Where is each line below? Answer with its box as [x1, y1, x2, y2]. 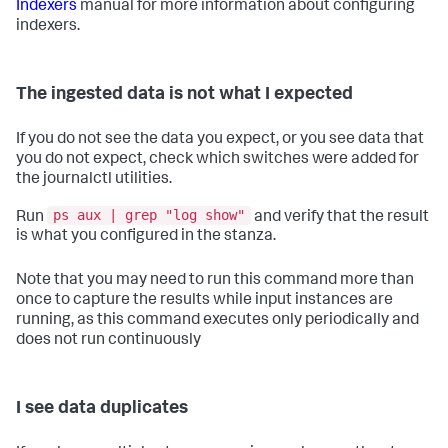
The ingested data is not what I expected [16, 85, 353, 104]
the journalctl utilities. [16, 171, 172, 188]
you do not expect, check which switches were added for [16, 151, 419, 168]
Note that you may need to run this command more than [16, 273, 414, 290]
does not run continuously [16, 333, 201, 350]
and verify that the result [251, 209, 429, 226]
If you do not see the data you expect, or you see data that [16, 131, 424, 148]
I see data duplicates [16, 400, 188, 419]
